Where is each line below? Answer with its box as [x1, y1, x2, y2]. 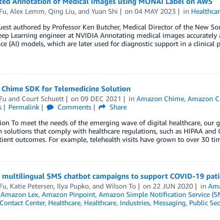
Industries [119, 198, 150, 207]
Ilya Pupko [56, 182, 89, 190]
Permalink [8, 103, 40, 111]
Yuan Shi [91, 7, 118, 15]
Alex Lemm [9, 7, 45, 15]
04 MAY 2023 [135, 7, 176, 15]
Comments [55, 103, 92, 111]
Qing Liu [48, 7, 75, 15]
